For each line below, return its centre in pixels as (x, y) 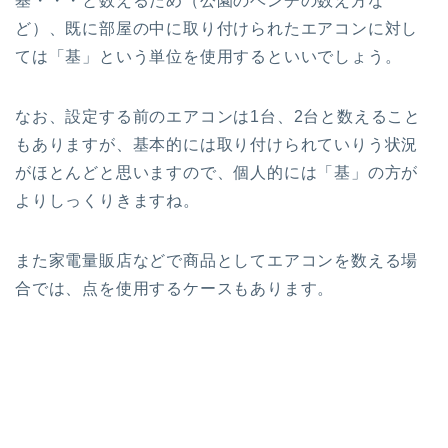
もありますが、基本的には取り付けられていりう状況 (217, 144)
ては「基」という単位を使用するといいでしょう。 (208, 56)
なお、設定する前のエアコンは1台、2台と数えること (218, 116)
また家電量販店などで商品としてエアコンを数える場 (217, 260)
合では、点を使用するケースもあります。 (175, 288)
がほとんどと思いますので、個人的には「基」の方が (217, 172)
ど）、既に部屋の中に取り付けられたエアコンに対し (217, 28)
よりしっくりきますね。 (107, 200)
